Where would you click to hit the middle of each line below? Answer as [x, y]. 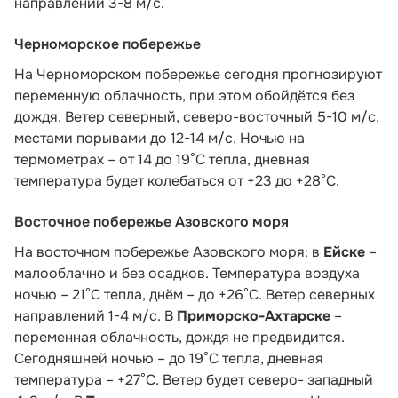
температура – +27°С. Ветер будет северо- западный [194, 379]
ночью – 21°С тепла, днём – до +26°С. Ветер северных [195, 294]
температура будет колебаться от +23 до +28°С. [177, 180]
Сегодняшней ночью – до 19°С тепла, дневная [169, 358]
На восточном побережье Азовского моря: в [169, 251]
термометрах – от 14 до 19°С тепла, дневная [162, 159]
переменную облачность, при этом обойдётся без [184, 95]
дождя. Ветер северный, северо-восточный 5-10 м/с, [197, 116]
